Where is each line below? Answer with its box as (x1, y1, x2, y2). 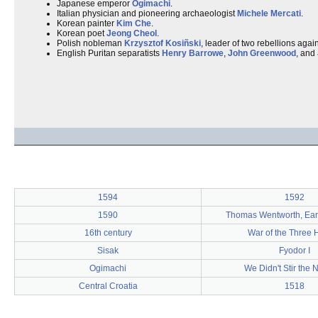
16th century (84, 228, 132, 238)
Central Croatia (78, 281, 138, 291)
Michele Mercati (237, 9, 301, 18)
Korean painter (57, 18, 116, 28)
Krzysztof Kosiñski (124, 38, 201, 48)
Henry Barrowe (162, 48, 224, 58)
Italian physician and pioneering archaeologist (57, 9, 237, 18)
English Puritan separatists (57, 48, 162, 58)
